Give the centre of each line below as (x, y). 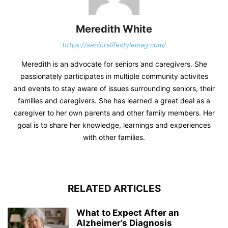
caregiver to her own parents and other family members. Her (114, 113)
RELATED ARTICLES (114, 189)
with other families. (114, 137)
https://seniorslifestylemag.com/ (114, 45)
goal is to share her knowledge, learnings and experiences (114, 125)
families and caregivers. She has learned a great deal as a (114, 101)
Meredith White (114, 29)
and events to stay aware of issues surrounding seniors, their (114, 89)
